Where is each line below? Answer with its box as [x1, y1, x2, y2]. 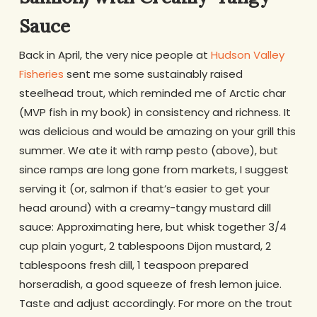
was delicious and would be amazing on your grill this [18, 124, 296, 139]
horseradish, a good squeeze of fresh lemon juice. [18, 277, 282, 292]
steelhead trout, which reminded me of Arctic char [18, 86, 286, 101]
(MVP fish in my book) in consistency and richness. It [18, 105, 291, 120]
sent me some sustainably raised [63, 67, 243, 82]
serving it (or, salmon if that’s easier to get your [18, 181, 270, 197]
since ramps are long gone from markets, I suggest [18, 162, 289, 178]
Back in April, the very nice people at [18, 47, 211, 63]
